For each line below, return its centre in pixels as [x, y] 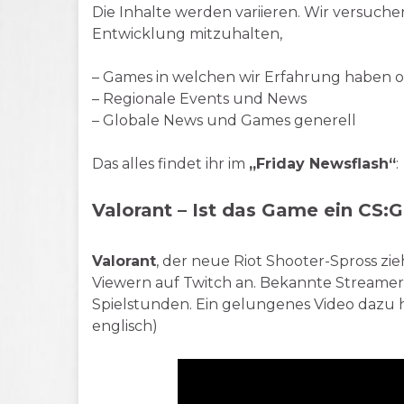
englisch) [125, 326]
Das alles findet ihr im [170, 164]
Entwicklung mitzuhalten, [187, 34]
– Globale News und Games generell [224, 120]
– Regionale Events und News [199, 99]
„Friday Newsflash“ [322, 164]
